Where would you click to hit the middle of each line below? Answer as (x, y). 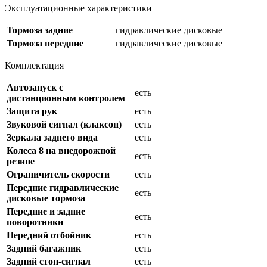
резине (21, 162)
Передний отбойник (49, 235)
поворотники (35, 222)
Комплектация (34, 66)
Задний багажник (44, 249)
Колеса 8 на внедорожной (61, 151)
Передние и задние (46, 212)
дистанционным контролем (66, 98)
